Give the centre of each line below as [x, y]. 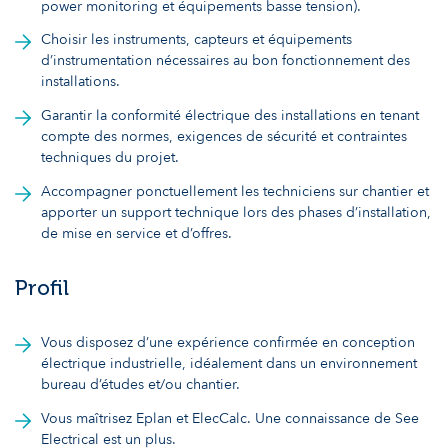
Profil [42, 288]
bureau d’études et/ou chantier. [141, 385]
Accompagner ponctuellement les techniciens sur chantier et [235, 192]
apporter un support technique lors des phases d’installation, [236, 213]
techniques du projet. [110, 158]
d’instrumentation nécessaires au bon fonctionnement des [226, 61]
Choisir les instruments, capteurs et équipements [197, 40]
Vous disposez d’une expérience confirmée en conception [228, 343]
